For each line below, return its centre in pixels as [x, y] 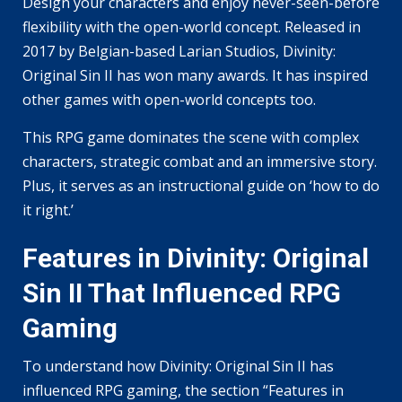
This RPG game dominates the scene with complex [191, 138]
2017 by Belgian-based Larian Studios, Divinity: [179, 52]
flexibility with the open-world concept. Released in [192, 27]
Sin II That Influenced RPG [182, 293]
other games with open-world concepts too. [169, 100]
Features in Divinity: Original [196, 258]
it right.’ [48, 210]
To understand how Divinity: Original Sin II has [178, 367]
